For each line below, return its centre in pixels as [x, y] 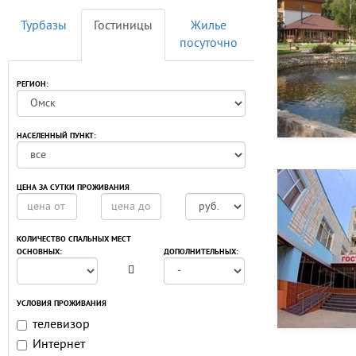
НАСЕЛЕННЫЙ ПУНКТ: [56, 136]
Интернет [59, 345]
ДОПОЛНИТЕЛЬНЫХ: [201, 252]
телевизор [61, 325]
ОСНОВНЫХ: [39, 252]
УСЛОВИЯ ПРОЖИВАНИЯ [62, 304]
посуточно [209, 44]
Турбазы [44, 26]
